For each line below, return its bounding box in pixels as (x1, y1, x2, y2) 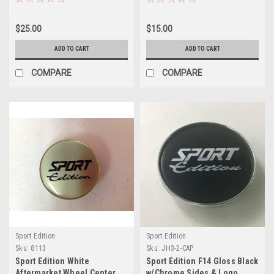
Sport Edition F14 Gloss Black (146, 256, 259, 266)
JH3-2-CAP (161, 243, 194, 253)
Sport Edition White (15, 256, 89, 266)
